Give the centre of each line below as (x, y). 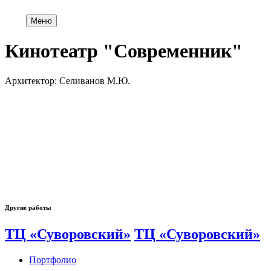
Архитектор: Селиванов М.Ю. (67, 80)
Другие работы (28, 207)
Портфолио (53, 260)
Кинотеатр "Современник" (124, 51)
